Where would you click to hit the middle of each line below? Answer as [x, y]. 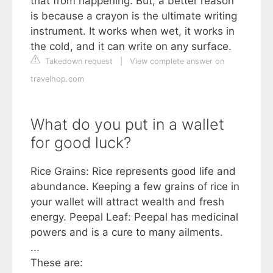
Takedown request [78, 61]
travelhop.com [57, 79]
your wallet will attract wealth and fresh [127, 202]
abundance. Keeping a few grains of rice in [135, 186]
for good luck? [81, 143]
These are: [57, 263]
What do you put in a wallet [127, 124]
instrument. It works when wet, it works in [133, 31]
